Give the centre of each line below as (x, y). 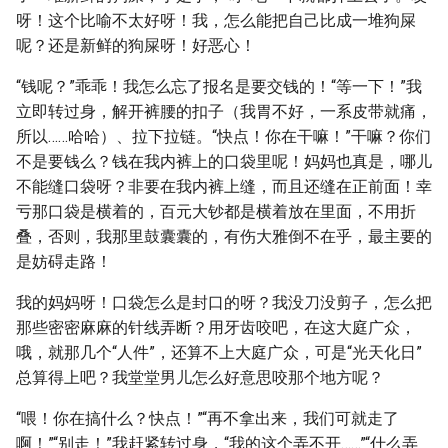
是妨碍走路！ (64, 261)
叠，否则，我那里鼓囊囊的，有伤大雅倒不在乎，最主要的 (224, 236)
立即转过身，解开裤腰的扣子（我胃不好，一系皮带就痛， (224, 111)
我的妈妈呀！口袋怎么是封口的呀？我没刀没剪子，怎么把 (224, 302)
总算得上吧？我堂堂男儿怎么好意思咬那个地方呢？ (200, 377)
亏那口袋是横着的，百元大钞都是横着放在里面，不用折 (216, 211)
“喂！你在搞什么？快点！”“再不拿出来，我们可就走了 (207, 418)
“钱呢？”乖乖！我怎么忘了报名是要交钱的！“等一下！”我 (219, 86)
